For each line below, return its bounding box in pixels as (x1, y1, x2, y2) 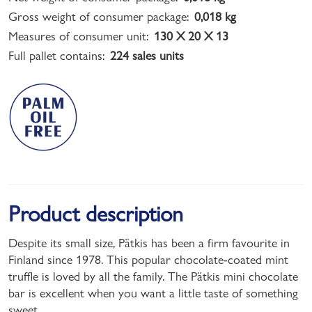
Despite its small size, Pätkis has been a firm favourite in (8, 235, 290, 250)
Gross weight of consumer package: (8, 8, 189, 24)
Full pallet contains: (8, 47, 104, 63)
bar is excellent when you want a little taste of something (8, 285, 298, 300)
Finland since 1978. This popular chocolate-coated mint (8, 251, 288, 267)
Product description (8, 200, 183, 227)
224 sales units (110, 47, 184, 63)
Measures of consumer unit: (8, 28, 148, 43)
